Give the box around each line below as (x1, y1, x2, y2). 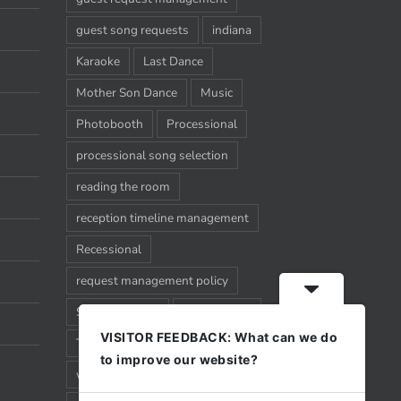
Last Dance (142, 52, 203, 70)
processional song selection (75, 146, 228, 164)
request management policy (75, 271, 228, 289)
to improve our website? (100, 352, 259, 367)
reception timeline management (75, 209, 249, 226)
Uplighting (145, 334, 204, 352)
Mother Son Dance (75, 83, 177, 101)
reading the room (75, 177, 170, 195)
